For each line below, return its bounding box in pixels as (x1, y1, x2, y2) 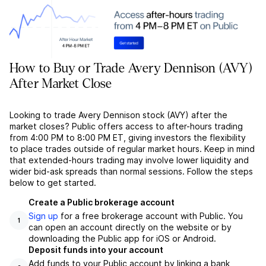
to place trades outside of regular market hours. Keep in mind (9, 144, 255, 154)
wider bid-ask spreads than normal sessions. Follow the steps (9, 166, 253, 177)
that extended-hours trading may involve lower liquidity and (9, 155, 249, 166)
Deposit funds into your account (28, 245, 163, 255)
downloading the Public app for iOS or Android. (28, 233, 216, 244)
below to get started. (9, 178, 96, 188)
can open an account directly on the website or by (28, 222, 232, 233)
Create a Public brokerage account (28, 197, 175, 208)
